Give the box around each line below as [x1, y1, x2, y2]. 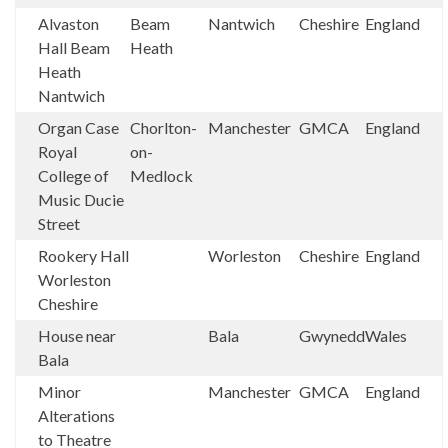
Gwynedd [299, 325, 365, 345]
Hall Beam [38, 37, 110, 57]
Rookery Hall [38, 245, 129, 265]
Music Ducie [38, 189, 124, 209]
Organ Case [38, 117, 119, 137]
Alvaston [38, 13, 99, 33]
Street [38, 213, 80, 233]
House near [38, 325, 116, 345]
